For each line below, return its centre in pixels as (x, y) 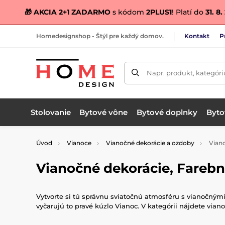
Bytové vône (104, 112)
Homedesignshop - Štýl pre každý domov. (100, 36)
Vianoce (79, 143)
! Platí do (189, 12)
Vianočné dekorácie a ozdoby (150, 143)
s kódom (128, 12)
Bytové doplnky (167, 112)
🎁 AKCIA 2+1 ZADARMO (68, 12)
